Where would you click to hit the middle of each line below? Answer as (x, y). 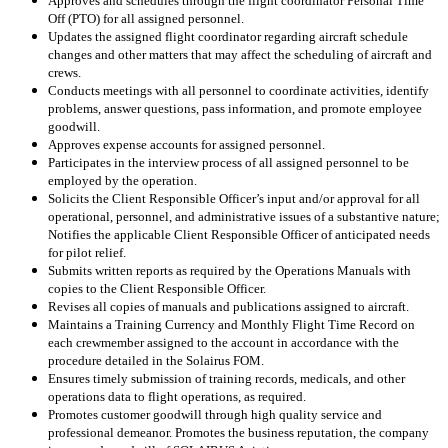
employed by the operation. (124, 181)
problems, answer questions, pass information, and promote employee (235, 109)
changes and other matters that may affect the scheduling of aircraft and (240, 55)
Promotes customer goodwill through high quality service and (215, 415)
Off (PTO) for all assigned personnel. (146, 19)
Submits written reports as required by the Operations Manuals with (229, 271)
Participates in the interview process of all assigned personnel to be (228, 163)
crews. (64, 73)
